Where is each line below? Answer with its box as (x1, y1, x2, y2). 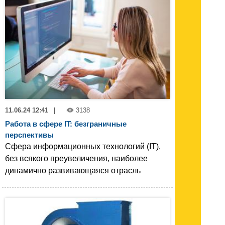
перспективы (5, 130, 54, 139)
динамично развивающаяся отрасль (5, 166, 141, 175)
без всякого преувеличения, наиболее (5, 154, 148, 163)
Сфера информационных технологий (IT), (5, 142, 161, 151)
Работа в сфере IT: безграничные (5, 119, 127, 128)
